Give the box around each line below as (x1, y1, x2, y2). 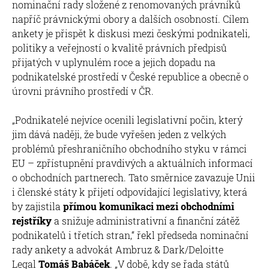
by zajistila (12, 199, 63, 213)
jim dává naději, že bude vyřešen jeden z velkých (12, 127, 226, 141)
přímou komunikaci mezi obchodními (63, 199, 234, 213)
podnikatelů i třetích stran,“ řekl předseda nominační (12, 228, 249, 241)
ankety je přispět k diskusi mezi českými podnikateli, (12, 26, 250, 40)
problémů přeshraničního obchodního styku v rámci (12, 142, 247, 155)
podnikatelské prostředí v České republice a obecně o (12, 70, 249, 83)
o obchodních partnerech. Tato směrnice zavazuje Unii (12, 171, 255, 184)
